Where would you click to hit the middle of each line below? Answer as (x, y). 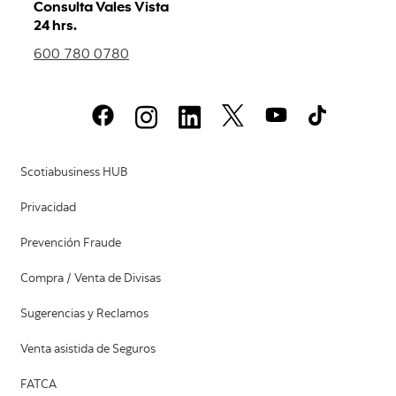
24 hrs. (55, 25)
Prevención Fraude (71, 244)
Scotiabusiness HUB (74, 173)
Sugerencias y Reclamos (84, 314)
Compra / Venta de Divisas (91, 279)
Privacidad (48, 208)
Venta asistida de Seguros (88, 350)
